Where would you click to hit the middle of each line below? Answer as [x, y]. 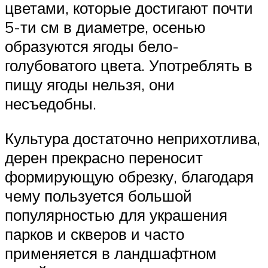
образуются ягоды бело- [92, 46]
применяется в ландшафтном [111, 253]
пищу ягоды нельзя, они [90, 85]
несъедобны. [51, 104]
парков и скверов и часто [95, 234]
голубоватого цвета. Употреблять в [129, 66]
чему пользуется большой [98, 195]
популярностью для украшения [116, 214]
